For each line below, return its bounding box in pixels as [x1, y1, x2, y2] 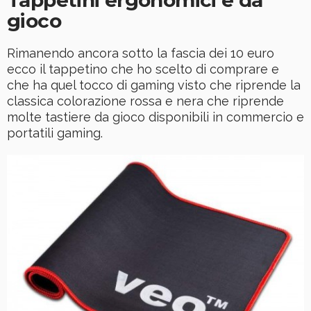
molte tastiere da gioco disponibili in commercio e [7, 109, 304, 124]
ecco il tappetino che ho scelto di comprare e [7, 61, 279, 76]
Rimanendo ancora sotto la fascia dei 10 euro [7, 45, 274, 60]
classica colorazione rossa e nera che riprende [7, 93, 284, 108]
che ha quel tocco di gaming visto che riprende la [7, 77, 301, 92]
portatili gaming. [7, 125, 103, 140]
